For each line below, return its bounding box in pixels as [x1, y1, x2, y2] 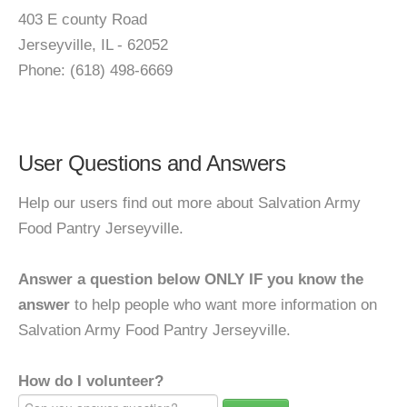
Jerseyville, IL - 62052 [18, 36, 168, 54]
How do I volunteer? [18, 372, 164, 390]
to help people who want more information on [70, 296, 377, 313]
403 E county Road [18, 11, 147, 28]
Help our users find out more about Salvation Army [18, 194, 361, 212]
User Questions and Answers [18, 151, 285, 175]
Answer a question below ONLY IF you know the [18, 271, 363, 288]
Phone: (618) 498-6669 [18, 62, 173, 79]
